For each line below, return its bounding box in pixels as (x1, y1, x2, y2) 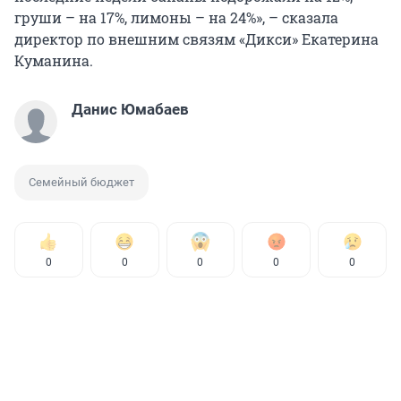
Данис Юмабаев (72, 100, 189, 119)
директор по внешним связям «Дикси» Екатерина (14, 30, 379, 49)
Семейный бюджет (29, 175, 134, 190)
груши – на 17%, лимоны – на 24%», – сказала (14, 8, 338, 28)
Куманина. (14, 51, 93, 71)
